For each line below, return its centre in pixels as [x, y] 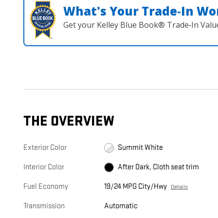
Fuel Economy [46, 187]
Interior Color [44, 167]
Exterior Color [45, 148]
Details [180, 187]
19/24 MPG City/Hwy [136, 187]
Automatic [121, 206]
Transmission [44, 206]
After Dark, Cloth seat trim [159, 167]
